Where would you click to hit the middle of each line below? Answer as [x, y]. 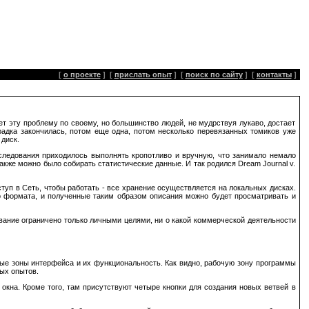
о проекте [82, 74]
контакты [274, 74]
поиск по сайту [214, 74]
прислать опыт [143, 74]
